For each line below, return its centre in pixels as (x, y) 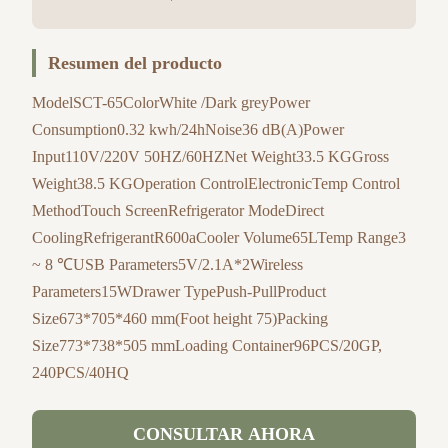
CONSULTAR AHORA (224, 434)
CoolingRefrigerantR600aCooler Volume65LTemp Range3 (219, 237)
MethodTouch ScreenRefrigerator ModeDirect (178, 210)
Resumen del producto (135, 63)
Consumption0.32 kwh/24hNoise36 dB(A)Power (188, 129)
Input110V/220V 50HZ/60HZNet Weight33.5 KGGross (210, 156)
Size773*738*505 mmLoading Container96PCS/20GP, (207, 345)
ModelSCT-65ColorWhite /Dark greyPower (171, 102)
